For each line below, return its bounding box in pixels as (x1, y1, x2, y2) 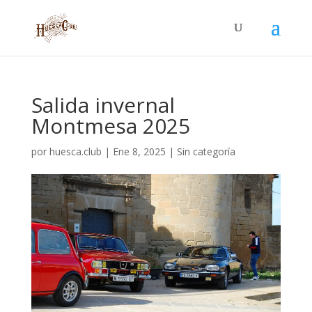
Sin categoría (176, 145, 235, 158)
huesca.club (49, 145, 102, 158)
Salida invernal (31, 91, 175, 119)
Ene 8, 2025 (112, 145, 166, 158)
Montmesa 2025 (31, 111, 190, 140)
